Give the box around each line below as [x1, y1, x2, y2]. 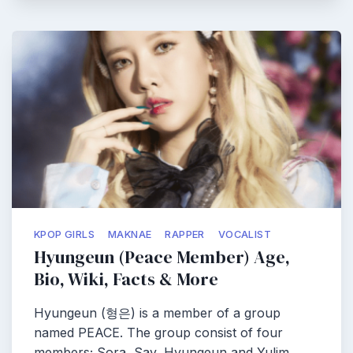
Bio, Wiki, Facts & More [34, 267, 218, 292]
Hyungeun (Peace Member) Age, [34, 245, 290, 269]
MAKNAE [108, 229, 152, 240]
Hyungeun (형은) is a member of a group [34, 305, 281, 321]
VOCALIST [217, 229, 272, 240]
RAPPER [165, 229, 205, 240]
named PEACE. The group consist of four [34, 325, 283, 340]
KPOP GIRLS [34, 229, 95, 240]
